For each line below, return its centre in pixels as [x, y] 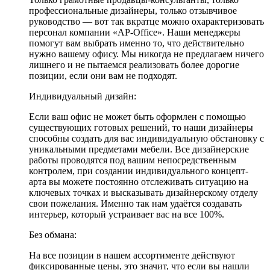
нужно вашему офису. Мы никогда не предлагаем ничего [146, 54]
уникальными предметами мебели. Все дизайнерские [139, 149]
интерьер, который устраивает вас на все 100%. [127, 214]
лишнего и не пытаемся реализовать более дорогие [134, 64]
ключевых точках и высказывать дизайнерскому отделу [143, 192]
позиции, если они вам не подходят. [103, 75]
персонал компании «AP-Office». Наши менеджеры [135, 32]
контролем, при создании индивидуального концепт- [139, 171]
